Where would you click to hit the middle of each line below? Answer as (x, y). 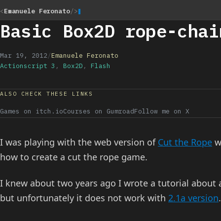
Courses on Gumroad (99, 111)
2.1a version (193, 198)
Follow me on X (162, 111)
